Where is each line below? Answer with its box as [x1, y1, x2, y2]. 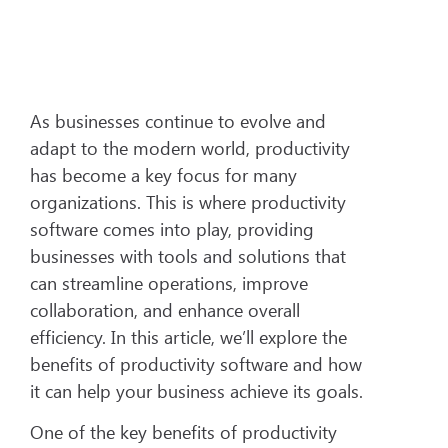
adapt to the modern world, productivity [30, 136, 350, 161]
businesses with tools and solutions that [30, 244, 346, 269]
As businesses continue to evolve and [30, 109, 326, 134]
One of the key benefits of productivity [30, 420, 337, 445]
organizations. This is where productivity [30, 190, 346, 215]
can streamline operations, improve [30, 271, 308, 296]
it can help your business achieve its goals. [30, 379, 363, 404]
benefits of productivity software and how [30, 352, 362, 377]
